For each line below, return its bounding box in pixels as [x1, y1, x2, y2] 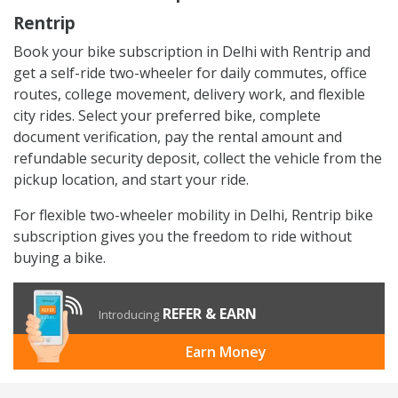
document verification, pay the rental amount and [13, 126, 342, 147]
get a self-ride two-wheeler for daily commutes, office [13, 62, 367, 83]
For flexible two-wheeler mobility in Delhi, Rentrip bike [13, 204, 373, 225]
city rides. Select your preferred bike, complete [13, 105, 321, 125]
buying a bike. [13, 247, 106, 267]
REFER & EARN [163, 303, 257, 323]
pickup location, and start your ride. [13, 169, 249, 189]
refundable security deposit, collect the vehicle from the [13, 147, 382, 168]
